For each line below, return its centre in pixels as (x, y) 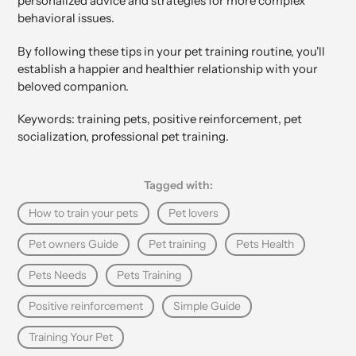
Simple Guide (207, 306)
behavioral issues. (66, 18)
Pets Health (265, 244)
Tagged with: (178, 185)
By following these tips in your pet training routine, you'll (171, 51)
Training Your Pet (71, 337)
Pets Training (149, 275)
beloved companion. (73, 86)
